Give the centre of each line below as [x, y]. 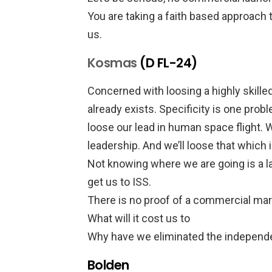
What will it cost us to [139, 218]
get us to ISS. [119, 182]
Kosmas [112, 63]
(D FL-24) [167, 63]
